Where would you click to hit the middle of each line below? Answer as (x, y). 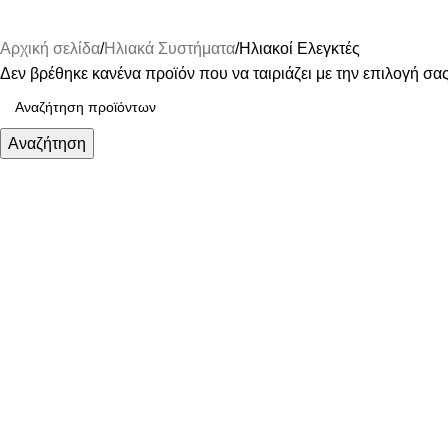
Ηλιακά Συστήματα (169, 48)
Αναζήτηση (47, 143)
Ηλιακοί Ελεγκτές (299, 48)
